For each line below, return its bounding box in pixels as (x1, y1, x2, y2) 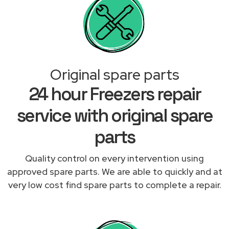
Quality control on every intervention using (25, 152, 204, 164)
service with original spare (16, 104, 213, 127)
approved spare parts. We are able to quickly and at (7, 165, 222, 177)
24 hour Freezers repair (28, 82, 201, 105)
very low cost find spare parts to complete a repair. (8, 178, 221, 191)
